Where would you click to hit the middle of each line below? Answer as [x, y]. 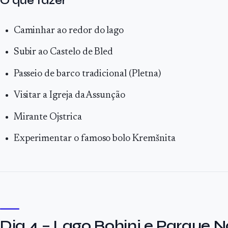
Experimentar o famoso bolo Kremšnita [94, 139]
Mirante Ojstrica [48, 117]
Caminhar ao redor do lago [69, 31]
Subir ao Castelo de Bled [63, 52]
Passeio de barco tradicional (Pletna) [87, 74]
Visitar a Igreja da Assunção [69, 96]
